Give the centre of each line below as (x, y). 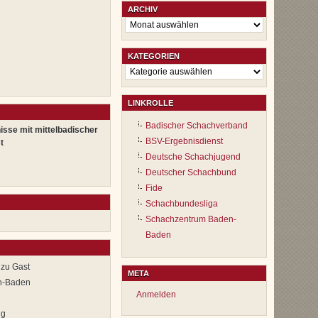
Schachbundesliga (182, 204)
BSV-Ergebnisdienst (184, 142)
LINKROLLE (150, 103)
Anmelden (156, 295)
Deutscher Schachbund (191, 173)
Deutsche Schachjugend (193, 157)
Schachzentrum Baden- (191, 220)
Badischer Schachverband (197, 126)
